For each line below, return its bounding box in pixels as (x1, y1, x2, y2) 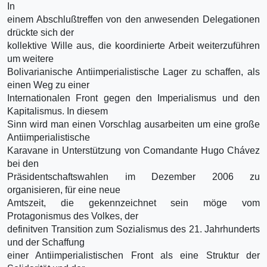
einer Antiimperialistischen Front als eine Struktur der (7, 250, 260, 260)
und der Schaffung (7, 237, 85, 247)
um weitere (7, 53, 54, 64)
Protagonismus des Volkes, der (7, 210, 138, 221)
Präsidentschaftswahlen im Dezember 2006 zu (7, 171, 260, 182)
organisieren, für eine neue (7, 184, 120, 195)
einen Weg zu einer (7, 79, 89, 90)
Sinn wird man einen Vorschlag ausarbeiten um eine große (7, 119, 260, 129)
